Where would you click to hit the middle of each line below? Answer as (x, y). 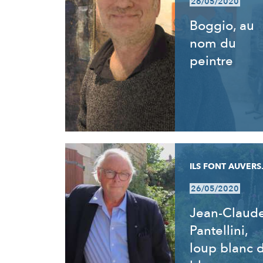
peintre (211, 61)
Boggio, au (222, 26)
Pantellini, (218, 231)
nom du (213, 43)
